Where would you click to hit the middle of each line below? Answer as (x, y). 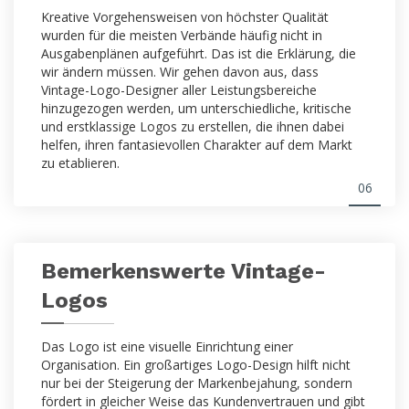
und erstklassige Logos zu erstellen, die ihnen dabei (193, 126)
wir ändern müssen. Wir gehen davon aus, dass (180, 71)
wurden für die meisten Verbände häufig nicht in (182, 35)
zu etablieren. (80, 163)
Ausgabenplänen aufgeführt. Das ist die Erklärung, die (199, 53)
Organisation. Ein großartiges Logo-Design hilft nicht (196, 364)
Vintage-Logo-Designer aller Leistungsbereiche (179, 89)
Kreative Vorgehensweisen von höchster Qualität (185, 16)
